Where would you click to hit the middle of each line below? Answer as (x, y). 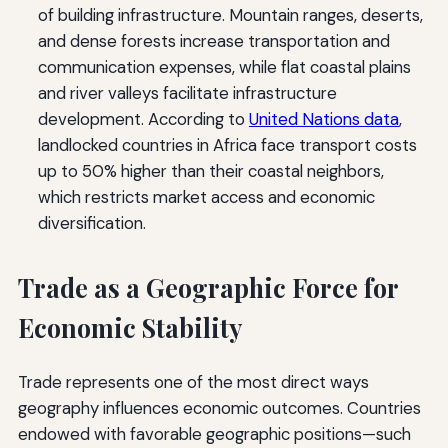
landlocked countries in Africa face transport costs (227, 145)
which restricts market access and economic (206, 197)
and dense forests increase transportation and (213, 41)
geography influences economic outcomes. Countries (219, 408)
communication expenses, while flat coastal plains (224, 67)
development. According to (143, 119)
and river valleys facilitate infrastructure (187, 93)
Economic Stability (129, 328)
